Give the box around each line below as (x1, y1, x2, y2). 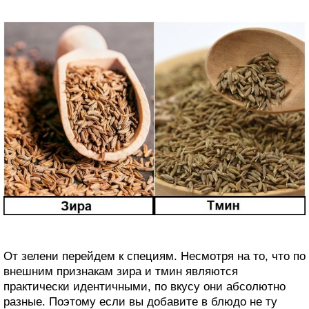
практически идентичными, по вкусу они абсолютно (3, 279, 286, 293)
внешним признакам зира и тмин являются (3, 264, 238, 278)
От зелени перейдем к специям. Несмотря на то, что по (3, 249, 306, 263)
